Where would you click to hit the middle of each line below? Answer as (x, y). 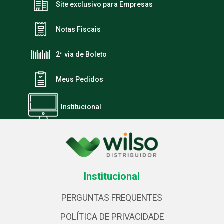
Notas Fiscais (78, 29)
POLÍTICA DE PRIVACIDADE (112, 217)
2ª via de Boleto (81, 54)
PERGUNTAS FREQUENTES (112, 198)
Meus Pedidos (80, 79)
